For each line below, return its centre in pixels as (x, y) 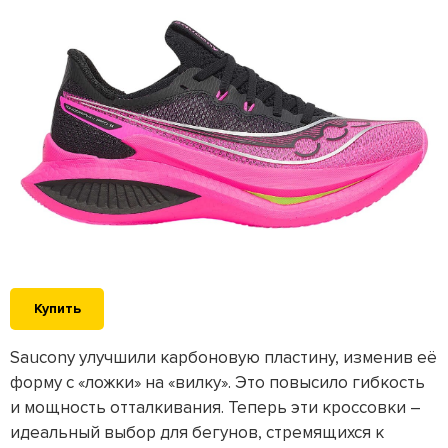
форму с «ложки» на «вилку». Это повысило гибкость (217, 383)
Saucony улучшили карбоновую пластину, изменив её (223, 358)
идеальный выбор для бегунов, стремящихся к (197, 433)
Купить (57, 309)
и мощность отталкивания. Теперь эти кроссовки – (215, 408)
